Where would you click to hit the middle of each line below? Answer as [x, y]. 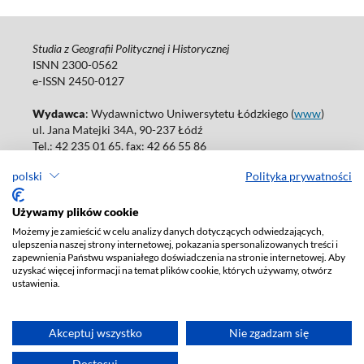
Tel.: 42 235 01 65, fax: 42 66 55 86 [119, 145]
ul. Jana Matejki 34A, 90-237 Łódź [117, 129]
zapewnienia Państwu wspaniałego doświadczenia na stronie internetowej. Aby [179, 257]
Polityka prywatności [299, 175]
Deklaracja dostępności [91, 194]
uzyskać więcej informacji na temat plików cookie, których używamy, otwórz [172, 270]
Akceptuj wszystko [95, 333]
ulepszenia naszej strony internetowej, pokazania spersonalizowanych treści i [175, 244]
